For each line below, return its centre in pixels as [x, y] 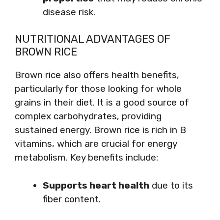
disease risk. [69, 12]
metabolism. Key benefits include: [86, 157]
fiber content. [72, 199]
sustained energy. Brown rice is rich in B [100, 130]
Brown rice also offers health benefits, [97, 75]
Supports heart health [96, 185]
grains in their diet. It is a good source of [102, 102]
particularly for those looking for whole [98, 89]
